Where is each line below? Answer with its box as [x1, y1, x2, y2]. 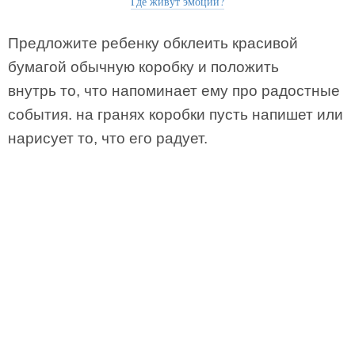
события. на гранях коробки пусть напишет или [8, 106, 343, 123]
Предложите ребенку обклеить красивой [8, 35, 298, 52]
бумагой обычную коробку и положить [8, 59, 279, 75]
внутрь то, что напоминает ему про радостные [8, 82, 340, 99]
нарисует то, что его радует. [8, 130, 208, 147]
